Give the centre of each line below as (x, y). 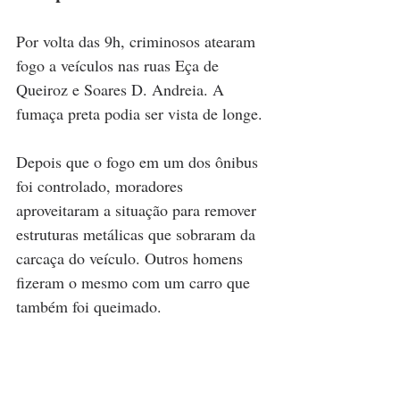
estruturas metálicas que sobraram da (138, 233)
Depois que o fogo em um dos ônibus (139, 161)
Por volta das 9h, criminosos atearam (138, 41)
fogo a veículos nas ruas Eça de (120, 65)
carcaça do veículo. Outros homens (132, 258)
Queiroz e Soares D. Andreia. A (122, 89)
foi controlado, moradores (102, 185)
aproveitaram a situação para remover (138, 209)
